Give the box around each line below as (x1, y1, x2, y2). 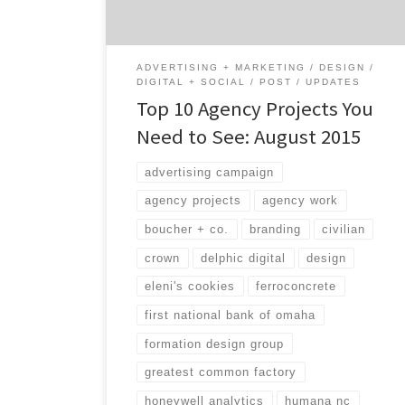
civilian (322, 222, 366, 237)
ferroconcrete (256, 279, 337, 294)
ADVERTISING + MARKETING (137, 62, 306, 73)
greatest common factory (145, 365, 297, 380)
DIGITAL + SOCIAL (137, 77, 247, 88)
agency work (262, 193, 339, 208)
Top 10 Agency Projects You (137, 96, 374, 122)
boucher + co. (145, 222, 230, 237)
